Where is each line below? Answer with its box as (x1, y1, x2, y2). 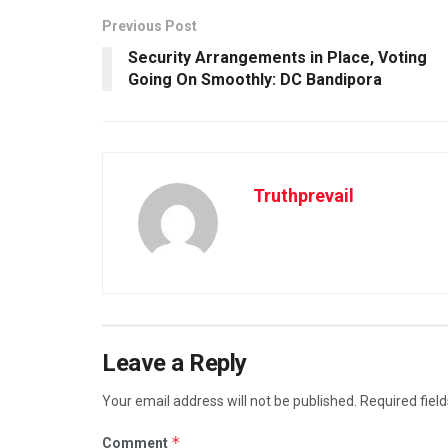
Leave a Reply (102, 348, 247, 377)
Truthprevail (253, 184, 354, 206)
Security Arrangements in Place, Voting (128, 47, 427, 67)
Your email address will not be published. (102, 392, 357, 409)
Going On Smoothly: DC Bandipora (128, 69, 382, 89)
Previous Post (102, 17, 197, 34)
